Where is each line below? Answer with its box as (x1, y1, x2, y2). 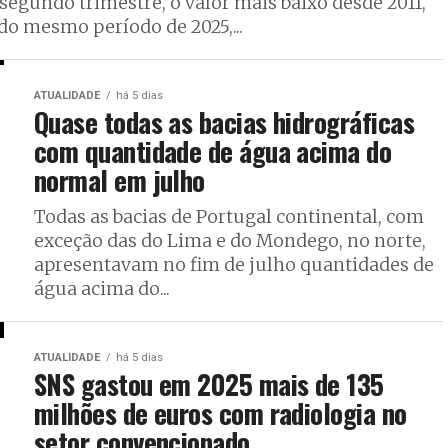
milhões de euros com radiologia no (34, 392, 407, 433)
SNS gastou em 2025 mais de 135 (34, 363, 384, 404)
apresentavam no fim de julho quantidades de (34, 253, 434, 276)
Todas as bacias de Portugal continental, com (34, 205, 424, 228)
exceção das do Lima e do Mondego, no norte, (34, 229, 426, 252)
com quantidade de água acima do (34, 130, 392, 171)
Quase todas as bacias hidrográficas (34, 101, 414, 142)
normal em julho (34, 159, 205, 200)
